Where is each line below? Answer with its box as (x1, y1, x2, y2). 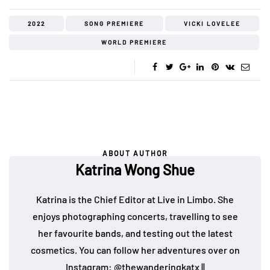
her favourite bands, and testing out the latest (37, 227, 233, 239)
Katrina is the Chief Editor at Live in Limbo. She (36, 193, 234, 206)
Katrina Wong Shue (75, 161, 195, 179)
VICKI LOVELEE (183, 20, 240, 28)
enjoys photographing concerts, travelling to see (32, 210, 238, 222)
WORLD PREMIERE (101, 39, 167, 46)
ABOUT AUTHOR (102, 149, 168, 158)
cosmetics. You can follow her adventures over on (30, 244, 240, 256)
